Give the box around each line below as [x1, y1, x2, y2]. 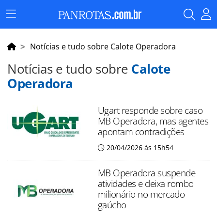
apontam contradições [97, 125, 185, 138]
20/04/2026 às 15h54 [106, 143, 173, 152]
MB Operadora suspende [97, 166, 196, 179]
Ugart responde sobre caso [97, 104, 203, 117]
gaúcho [97, 198, 126, 211]
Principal [10, 23, 39, 33]
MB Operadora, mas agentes [97, 114, 209, 127]
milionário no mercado [97, 187, 185, 201]
